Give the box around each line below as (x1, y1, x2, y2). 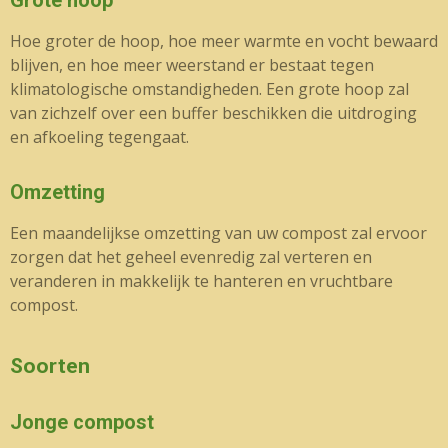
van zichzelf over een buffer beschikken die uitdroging (10, 102, 417, 124)
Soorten (10, 354, 90, 378)
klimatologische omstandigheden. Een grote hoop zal (10, 78, 409, 100)
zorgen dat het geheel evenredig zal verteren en (10, 246, 372, 268)
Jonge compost (10, 411, 154, 434)
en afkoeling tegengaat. (10, 126, 189, 148)
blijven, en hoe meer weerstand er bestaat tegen (10, 54, 374, 76)
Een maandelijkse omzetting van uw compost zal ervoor (10, 222, 427, 244)
